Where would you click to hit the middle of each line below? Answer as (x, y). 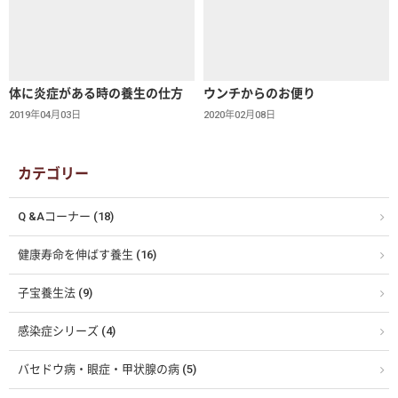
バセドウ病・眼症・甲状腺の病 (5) (107, 369)
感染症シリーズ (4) (67, 330)
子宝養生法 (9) (55, 292)
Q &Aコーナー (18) (66, 216)
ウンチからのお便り (259, 93)
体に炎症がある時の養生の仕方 (96, 93)
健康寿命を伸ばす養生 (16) (87, 254)
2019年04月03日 (45, 115)
